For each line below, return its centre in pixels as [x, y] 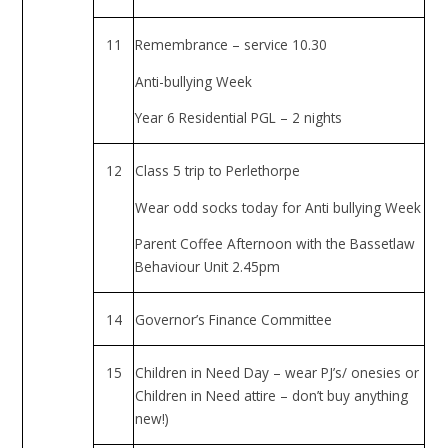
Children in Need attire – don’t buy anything [272, 395]
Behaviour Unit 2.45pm [208, 267]
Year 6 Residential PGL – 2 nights [239, 118]
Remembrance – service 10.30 [231, 44]
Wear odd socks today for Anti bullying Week [278, 207]
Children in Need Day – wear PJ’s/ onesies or [277, 372]
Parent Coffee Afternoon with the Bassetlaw [275, 244]
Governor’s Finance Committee [234, 319]
